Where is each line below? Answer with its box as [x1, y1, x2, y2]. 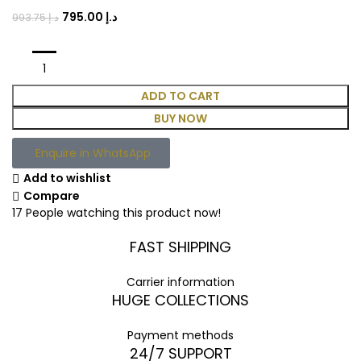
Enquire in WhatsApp [35, 145, 151, 161]
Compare [23, 188, 80, 205]
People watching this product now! [26, 205, 221, 221]
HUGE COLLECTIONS [112, 290, 249, 310]
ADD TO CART [141, 88, 220, 104]
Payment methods [127, 327, 234, 343]
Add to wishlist [23, 170, 111, 187]
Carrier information [127, 274, 234, 290]
